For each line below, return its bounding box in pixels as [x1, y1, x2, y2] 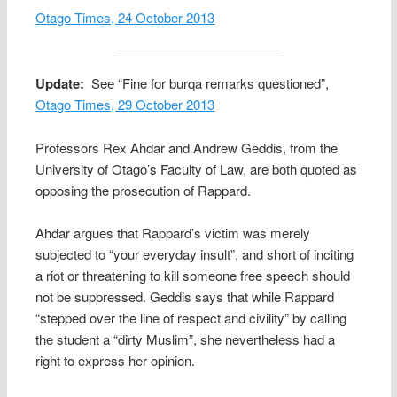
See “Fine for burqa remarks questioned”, [84, 74, 330, 93]
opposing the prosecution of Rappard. [35, 180, 252, 199]
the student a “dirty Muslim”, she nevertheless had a [35, 329, 336, 348]
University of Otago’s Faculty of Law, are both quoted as [35, 159, 358, 178]
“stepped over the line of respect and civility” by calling [35, 307, 347, 327]
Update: [35, 74, 85, 94]
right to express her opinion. [35, 350, 196, 370]
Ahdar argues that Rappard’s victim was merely [35, 222, 311, 242]
